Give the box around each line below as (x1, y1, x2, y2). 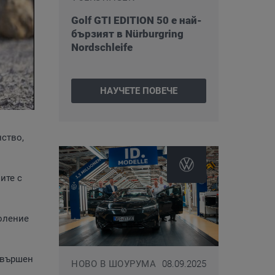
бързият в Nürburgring (71, 28, 184, 40)
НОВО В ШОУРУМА (71, 258, 156, 269)
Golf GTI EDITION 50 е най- (71, 14, 202, 26)
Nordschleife (71, 41, 133, 53)
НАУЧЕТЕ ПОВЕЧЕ (100, 85, 177, 96)
